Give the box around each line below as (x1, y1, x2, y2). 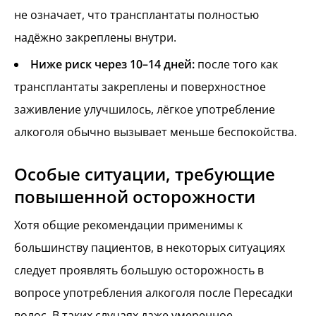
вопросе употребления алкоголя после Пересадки (14, 284, 293, 300)
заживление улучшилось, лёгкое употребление (14, 102, 275, 118)
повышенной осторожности (14, 184, 255, 208)
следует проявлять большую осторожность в (14, 262, 264, 278)
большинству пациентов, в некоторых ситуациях (14, 239, 285, 255)
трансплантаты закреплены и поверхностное (14, 79, 266, 95)
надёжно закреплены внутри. (14, 30, 176, 46)
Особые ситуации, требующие (14, 162, 275, 186)
